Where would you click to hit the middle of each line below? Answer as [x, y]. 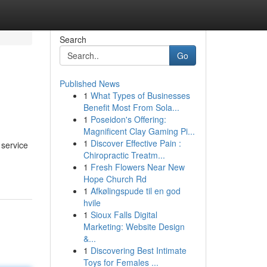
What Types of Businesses [140, 95]
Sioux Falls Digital [124, 215]
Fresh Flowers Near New [137, 167]
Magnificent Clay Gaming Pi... [139, 131]
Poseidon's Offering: [128, 119]
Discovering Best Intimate [138, 250]
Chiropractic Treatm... [124, 155]
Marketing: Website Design [134, 226]
